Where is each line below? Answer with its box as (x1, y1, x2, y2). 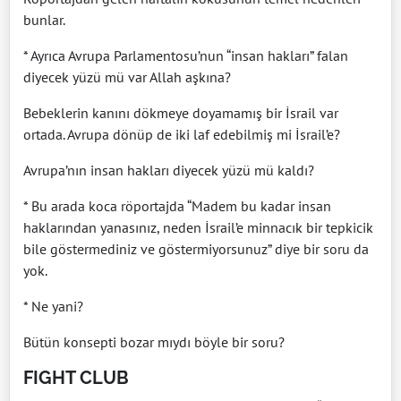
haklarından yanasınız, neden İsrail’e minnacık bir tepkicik (23, 218, 373, 236)
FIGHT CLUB (23, 366, 129, 388)
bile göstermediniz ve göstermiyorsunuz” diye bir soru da (23, 239, 369, 258)
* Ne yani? (23, 296, 83, 315)
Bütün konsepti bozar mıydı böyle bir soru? (23, 332, 285, 351)
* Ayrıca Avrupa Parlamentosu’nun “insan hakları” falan (23, 46, 348, 64)
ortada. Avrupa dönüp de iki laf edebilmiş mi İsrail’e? (23, 124, 340, 143)
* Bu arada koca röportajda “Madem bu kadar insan (23, 196, 331, 215)
